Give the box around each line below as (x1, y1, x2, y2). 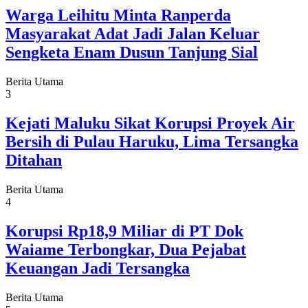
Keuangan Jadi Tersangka (5, 258, 190, 277)
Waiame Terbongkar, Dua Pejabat (5, 240, 246, 258)
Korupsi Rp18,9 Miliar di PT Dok (5, 221, 243, 240)
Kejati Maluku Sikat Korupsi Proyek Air (5, 113, 295, 132)
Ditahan (5, 151, 62, 169)
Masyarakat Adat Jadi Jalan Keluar (5, 25, 260, 43)
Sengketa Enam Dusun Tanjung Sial (5, 43, 258, 62)
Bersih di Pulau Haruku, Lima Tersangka (5, 132, 298, 151)
